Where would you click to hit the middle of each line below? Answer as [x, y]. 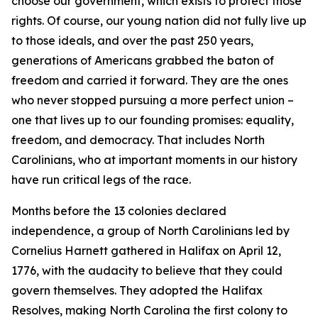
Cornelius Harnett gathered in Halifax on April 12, [146, 251]
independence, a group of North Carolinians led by [150, 231]
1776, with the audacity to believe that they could [147, 270]
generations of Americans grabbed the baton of [143, 60]
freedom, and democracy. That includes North [138, 140]
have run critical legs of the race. [104, 180]
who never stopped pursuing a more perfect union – [153, 100]
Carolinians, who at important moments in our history [154, 160]
